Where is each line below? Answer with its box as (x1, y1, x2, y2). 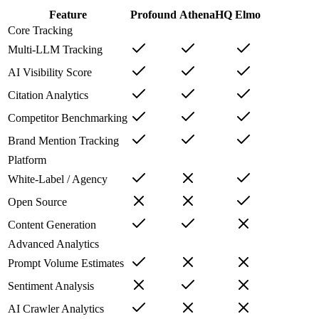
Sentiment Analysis (8, 279, 94, 292)
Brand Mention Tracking (8, 134, 119, 147)
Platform (8, 153, 46, 166)
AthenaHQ (179, 8, 232, 21)
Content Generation (8, 218, 96, 231)
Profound (130, 8, 177, 21)
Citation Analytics (8, 88, 88, 101)
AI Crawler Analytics (8, 302, 104, 315)
